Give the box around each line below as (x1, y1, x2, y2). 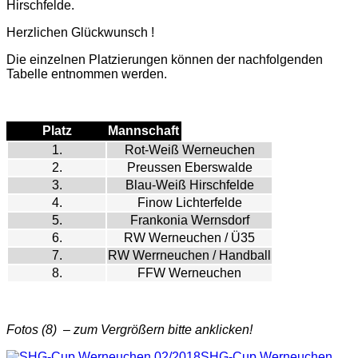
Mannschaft (108, 123, 179, 137)
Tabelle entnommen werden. (6, 66, 167, 81)
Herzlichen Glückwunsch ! (6, 25, 154, 39)
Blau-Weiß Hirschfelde (125, 177, 254, 192)
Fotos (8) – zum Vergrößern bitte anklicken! (6, 322, 253, 336)
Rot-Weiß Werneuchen (124, 142, 255, 157)
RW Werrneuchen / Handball (108, 248, 271, 262)
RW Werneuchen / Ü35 (124, 230, 255, 245)
